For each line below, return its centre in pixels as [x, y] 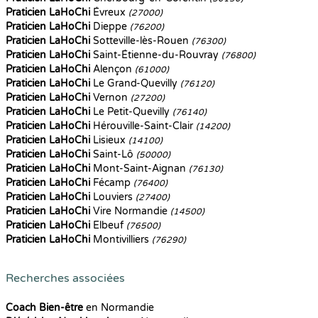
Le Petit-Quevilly [131, 112]
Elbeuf [108, 225]
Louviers [113, 197]
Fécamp [112, 183]
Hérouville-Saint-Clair [143, 126]
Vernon [110, 98]
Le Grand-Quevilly [135, 83]
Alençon [113, 69]
